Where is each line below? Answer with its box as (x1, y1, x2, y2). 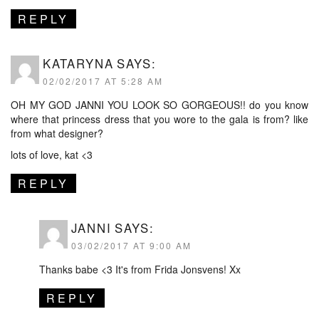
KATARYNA (43, 55, 114, 72)
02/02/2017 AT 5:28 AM (43, 75, 163, 87)
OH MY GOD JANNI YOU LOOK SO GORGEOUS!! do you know (11, 98, 308, 112)
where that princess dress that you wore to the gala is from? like (11, 112, 308, 126)
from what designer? (11, 126, 103, 140)
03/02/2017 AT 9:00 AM (71, 239, 192, 251)
